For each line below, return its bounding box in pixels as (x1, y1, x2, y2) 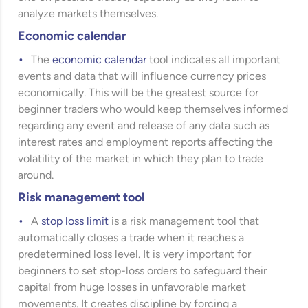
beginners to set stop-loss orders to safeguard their (18, 265, 267, 277)
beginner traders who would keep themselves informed (18, 104, 289, 115)
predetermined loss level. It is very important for (18, 249, 252, 261)
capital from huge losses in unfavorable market (18, 282, 247, 294)
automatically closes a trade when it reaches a (18, 232, 245, 244)
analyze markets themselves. (18, 8, 159, 20)
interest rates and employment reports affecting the (18, 137, 274, 148)
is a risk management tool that (109, 216, 260, 228)
